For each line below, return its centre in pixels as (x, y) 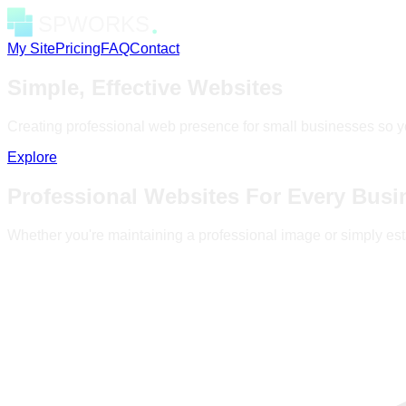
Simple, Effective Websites (145, 87)
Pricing (78, 48)
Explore (32, 157)
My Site (31, 48)
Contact (155, 48)
